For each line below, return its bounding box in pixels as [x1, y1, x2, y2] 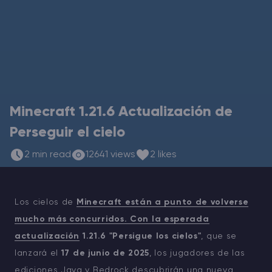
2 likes [150, 149, 177, 160]
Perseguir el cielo [10, 124, 125, 140]
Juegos [12, 78, 46, 87]
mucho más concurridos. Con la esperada [15, 214, 209, 223]
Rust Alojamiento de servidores [12, 18, 159, 28]
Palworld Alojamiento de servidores [12, 48, 179, 58]
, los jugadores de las [149, 248, 245, 257]
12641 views [86, 149, 135, 160]
